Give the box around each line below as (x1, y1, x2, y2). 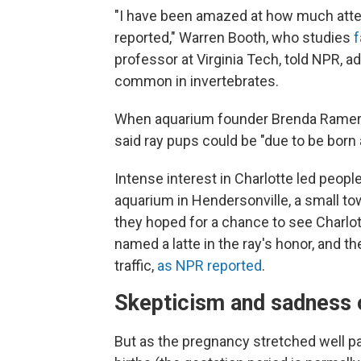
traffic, (114, 257, 157, 274)
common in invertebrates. (114, 73, 279, 89)
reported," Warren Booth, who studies (114, 29, 354, 46)
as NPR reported (157, 257, 262, 274)
